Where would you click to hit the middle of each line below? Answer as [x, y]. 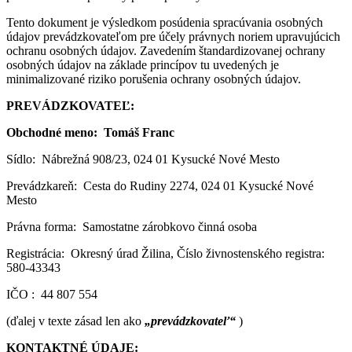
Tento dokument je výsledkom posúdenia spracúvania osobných [165, 22]
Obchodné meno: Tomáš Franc [90, 132]
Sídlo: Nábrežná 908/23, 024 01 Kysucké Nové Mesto [143, 159]
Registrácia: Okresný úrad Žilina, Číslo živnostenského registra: [165, 253]
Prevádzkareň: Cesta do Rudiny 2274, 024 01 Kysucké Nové [160, 185]
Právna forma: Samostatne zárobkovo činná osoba [132, 226]
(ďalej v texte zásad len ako [75, 321]
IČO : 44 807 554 [52, 294]
